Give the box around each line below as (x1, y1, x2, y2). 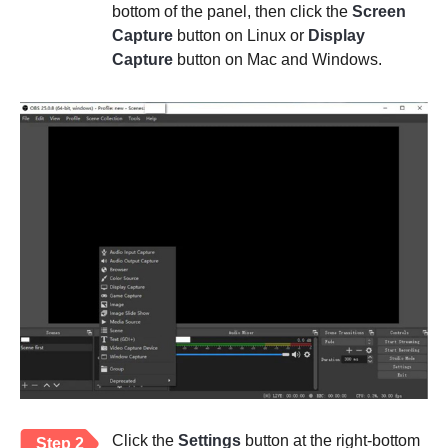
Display (308, 27, 365, 45)
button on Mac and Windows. (173, 51, 382, 69)
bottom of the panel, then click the (112, 3, 352, 21)
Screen (352, 3, 406, 21)
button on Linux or (173, 27, 308, 45)
